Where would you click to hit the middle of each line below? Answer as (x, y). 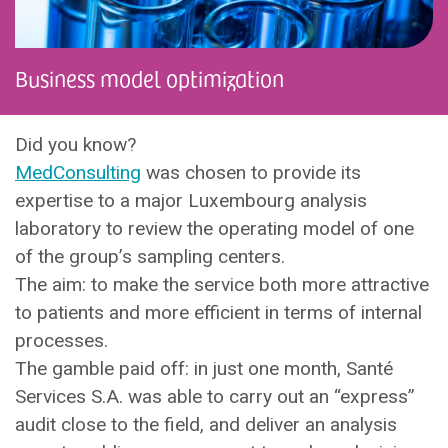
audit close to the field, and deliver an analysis (206, 424)
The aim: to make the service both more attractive (222, 284)
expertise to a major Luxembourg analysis (191, 200)
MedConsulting (78, 172)
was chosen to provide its (251, 172)
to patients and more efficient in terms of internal (218, 312)
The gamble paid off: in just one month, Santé (204, 368)
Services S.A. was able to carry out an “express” (215, 396)
